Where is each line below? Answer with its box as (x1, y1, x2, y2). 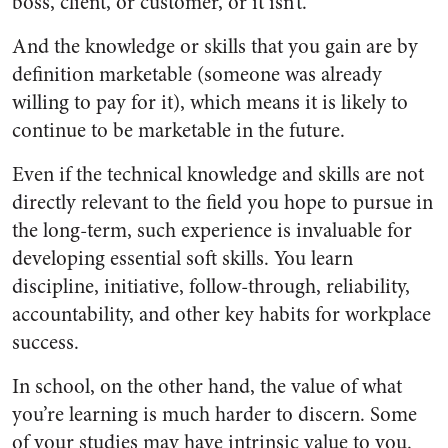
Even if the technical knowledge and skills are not (12, 160, 424, 190)
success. (12, 328, 79, 358)
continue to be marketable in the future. (12, 116, 345, 146)
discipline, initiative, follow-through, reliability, (12, 272, 410, 302)
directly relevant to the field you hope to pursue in (12, 188, 433, 218)
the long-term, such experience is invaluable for (12, 216, 412, 246)
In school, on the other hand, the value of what (12, 372, 402, 402)
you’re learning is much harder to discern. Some (12, 400, 417, 430)
